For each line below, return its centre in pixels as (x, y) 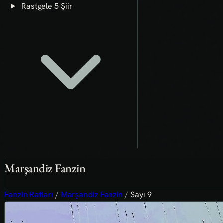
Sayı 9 (141, 194)
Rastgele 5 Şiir (46, 6)
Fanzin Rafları (29, 194)
